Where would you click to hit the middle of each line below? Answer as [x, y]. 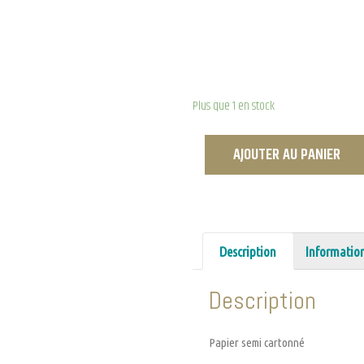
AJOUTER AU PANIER [287, 155]
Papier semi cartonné [257, 343]
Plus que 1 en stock [234, 106]
